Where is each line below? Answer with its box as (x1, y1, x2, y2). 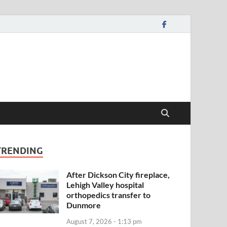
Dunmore (66, 200, 101, 210)
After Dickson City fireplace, (66, 170, 170, 179)
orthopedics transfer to (66, 190, 151, 200)
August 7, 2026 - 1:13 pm (66, 217, 142, 225)
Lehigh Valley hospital (66, 180, 144, 190)
